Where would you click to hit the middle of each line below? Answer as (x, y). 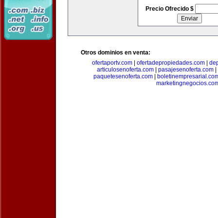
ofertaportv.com (112, 63)
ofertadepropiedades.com (171, 63)
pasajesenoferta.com (186, 70)
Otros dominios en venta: (116, 53)
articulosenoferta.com (125, 70)
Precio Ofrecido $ (170, 9)
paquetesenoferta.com (123, 76)
